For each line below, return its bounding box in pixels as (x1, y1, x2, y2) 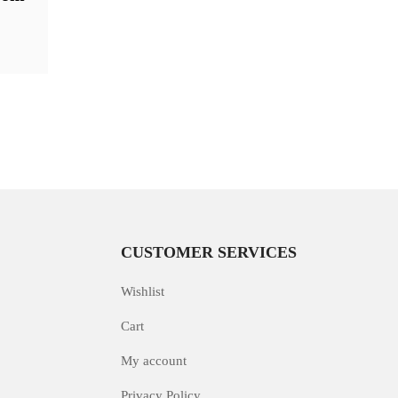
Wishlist (121, 283, 164, 298)
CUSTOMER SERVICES (121, 243, 297, 261)
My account (121, 353, 187, 368)
